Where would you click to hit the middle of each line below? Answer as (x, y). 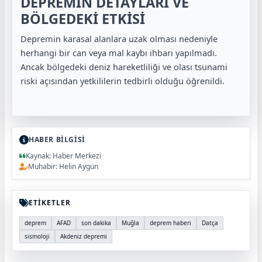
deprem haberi (170, 223)
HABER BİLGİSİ (57, 140)
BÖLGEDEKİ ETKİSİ (83, 19)
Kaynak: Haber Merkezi (63, 156)
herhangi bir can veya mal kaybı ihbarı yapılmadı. (119, 53)
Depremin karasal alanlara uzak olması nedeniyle (119, 39)
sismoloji (37, 237)
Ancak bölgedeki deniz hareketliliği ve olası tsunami (124, 67)
